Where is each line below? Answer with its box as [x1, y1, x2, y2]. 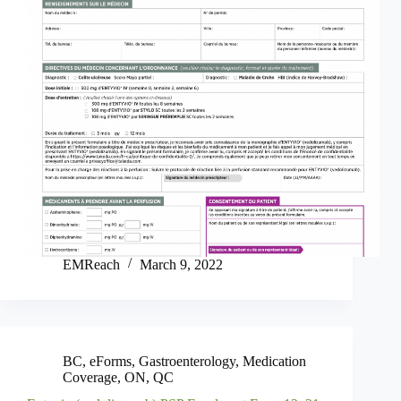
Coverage [63, 369, 117, 385]
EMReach [63, 256, 120, 272]
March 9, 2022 [140, 256, 223, 272]
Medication [243, 353, 306, 369]
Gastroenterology [139, 353, 235, 369]
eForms [90, 353, 132, 369]
